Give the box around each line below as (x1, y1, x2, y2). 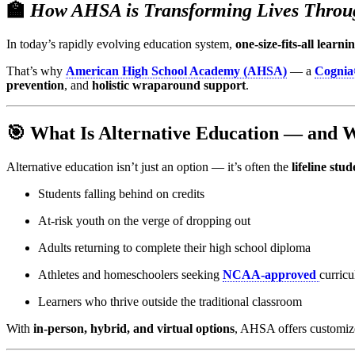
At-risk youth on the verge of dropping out (38, 213, 250, 227)
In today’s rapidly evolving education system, (6, 37, 235, 52)
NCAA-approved (223, 267, 316, 281)
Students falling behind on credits (38, 186, 204, 200)
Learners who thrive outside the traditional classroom (38, 294, 302, 308)
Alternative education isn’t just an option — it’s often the (6, 159, 292, 174)
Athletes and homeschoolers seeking (38, 267, 223, 281)
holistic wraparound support (92, 78, 246, 93)
